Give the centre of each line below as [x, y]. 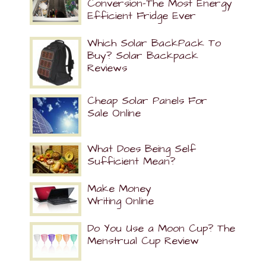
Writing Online [121, 201]
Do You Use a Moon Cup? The [161, 228]
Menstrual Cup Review [143, 241]
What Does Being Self [142, 149]
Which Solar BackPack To [154, 43]
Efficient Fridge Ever [142, 16]
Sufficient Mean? [131, 161]
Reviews [107, 68]
